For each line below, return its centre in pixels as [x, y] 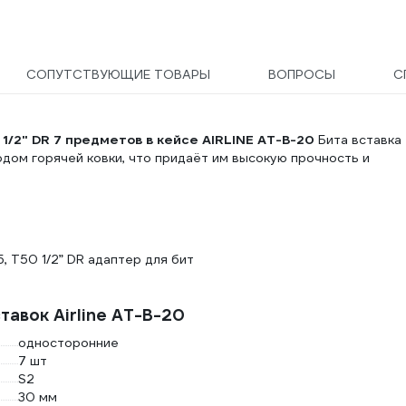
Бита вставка [358, 140]
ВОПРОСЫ [301, 75]
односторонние [68, 343]
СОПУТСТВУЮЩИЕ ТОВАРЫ [119, 75]
